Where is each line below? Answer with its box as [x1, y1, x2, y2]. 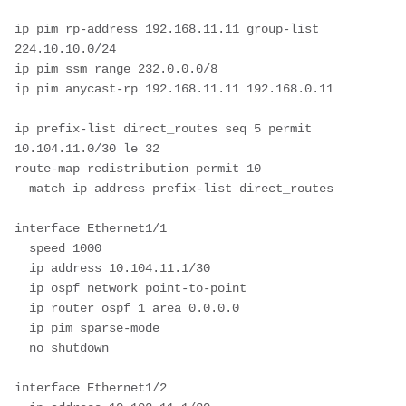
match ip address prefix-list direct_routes [14, 180, 29, 196]
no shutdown [14, 340, 29, 355]
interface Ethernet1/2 [14, 380, 167, 395]
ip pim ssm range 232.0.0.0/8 [14, 61, 217, 76]
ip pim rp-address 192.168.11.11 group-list [14, 21, 319, 36]
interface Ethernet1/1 [14, 220, 167, 236]
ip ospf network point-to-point [14, 280, 29, 295]
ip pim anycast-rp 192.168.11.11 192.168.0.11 [14, 81, 333, 96]
